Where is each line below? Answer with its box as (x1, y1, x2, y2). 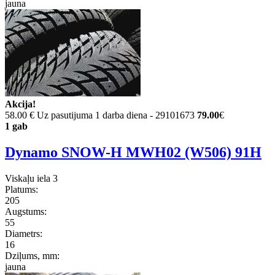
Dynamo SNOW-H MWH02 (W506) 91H (5, 144, 261, 160)
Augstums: (5, 206, 47, 217)
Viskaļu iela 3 (5, 172, 58, 184)
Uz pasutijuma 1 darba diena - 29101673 (37, 110, 195, 121)
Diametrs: (5, 228, 42, 239)
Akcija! (5, 99, 36, 110)
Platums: (5, 184, 38, 195)
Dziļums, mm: (5, 250, 60, 261)
